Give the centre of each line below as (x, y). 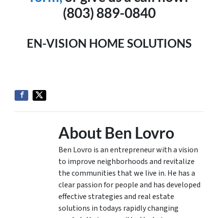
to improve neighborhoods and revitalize (127, 162)
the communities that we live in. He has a (127, 173)
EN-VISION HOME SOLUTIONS (109, 43)
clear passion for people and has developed (129, 185)
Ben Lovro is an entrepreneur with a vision (128, 150)
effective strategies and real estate (116, 197)
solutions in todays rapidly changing (118, 208)
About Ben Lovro (116, 133)
